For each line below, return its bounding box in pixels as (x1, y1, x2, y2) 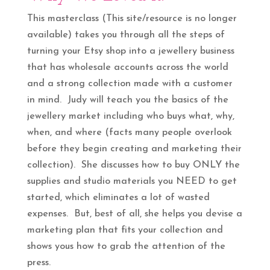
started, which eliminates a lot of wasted (27, 192, 210, 202)
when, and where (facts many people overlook (27, 127, 232, 137)
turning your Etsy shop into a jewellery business (27, 46, 234, 56)
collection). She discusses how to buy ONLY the (27, 160, 240, 170)
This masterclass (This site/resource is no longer (27, 13, 237, 24)
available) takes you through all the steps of (27, 30, 225, 40)
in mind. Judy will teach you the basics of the (27, 95, 228, 105)
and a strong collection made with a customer (27, 78, 233, 89)
